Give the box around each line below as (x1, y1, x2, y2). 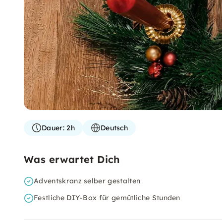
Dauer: (42, 123, 64, 132)
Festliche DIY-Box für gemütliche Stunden (34, 193, 180, 202)
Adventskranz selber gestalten (34, 176, 141, 185)
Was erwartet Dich (24, 153, 120, 166)
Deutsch (100, 123, 128, 132)
